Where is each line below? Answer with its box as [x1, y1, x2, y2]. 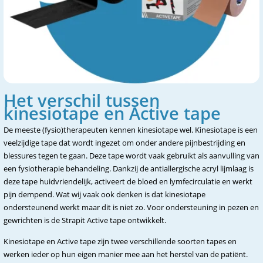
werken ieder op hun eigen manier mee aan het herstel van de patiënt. [4, 249, 248, 259]
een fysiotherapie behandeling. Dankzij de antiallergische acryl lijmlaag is [4, 163, 254, 174]
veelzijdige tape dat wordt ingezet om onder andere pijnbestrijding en [4, 137, 245, 148]
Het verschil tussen [4, 89, 160, 112]
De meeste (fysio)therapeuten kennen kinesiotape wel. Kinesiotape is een [4, 124, 258, 135]
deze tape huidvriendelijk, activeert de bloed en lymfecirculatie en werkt [4, 176, 252, 187]
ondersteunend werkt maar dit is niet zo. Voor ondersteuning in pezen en [4, 202, 259, 213]
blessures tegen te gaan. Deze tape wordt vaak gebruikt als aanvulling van [4, 150, 259, 161]
